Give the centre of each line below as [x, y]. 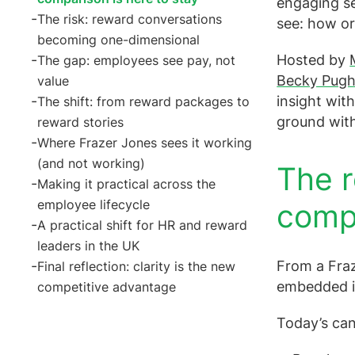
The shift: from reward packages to [143, 101]
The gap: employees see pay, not [136, 60]
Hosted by [313, 60]
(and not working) [91, 163]
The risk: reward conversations [129, 19]
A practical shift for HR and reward [142, 225]
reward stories [80, 122]
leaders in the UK [88, 245]
